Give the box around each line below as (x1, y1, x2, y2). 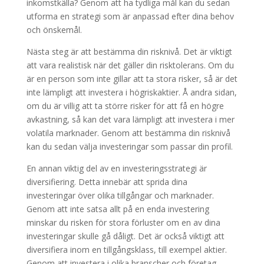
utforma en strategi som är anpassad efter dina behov (26, 11, 234, 22)
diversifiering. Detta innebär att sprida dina (26, 176, 187, 187)
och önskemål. (26, 24, 82, 35)
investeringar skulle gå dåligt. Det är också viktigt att (26, 230, 225, 242)
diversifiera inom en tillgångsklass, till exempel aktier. (26, 244, 227, 255)
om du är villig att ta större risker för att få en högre (26, 100, 224, 111)
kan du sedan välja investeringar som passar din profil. (26, 141, 233, 152)
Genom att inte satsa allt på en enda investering (26, 203, 209, 214)
